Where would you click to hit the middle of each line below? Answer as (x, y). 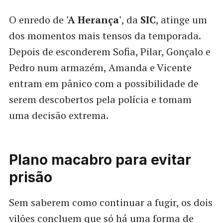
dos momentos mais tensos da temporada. (105, 36)
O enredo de (37, 20)
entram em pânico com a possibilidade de (104, 84)
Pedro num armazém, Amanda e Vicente (100, 68)
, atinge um (181, 20)
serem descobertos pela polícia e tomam (100, 100)
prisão (30, 177)
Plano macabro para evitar (100, 160)
